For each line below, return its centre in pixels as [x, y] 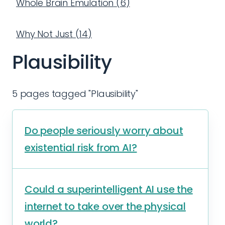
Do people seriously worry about [104, 131]
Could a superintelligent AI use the [109, 189]
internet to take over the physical [105, 206]
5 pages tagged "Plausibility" [75, 94]
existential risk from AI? [81, 148]
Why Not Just [44, 34]
